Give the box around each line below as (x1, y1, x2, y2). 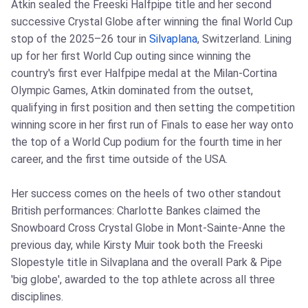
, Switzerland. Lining (197, 32, 291, 45)
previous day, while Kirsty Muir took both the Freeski (11, 239, 263, 252)
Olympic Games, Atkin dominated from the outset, (11, 84, 253, 97)
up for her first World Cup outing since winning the (11, 49, 251, 63)
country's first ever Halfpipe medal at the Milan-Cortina (11, 67, 277, 80)
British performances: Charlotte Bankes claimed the (11, 204, 261, 217)
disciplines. (11, 290, 63, 303)
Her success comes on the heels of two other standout (11, 187, 281, 200)
